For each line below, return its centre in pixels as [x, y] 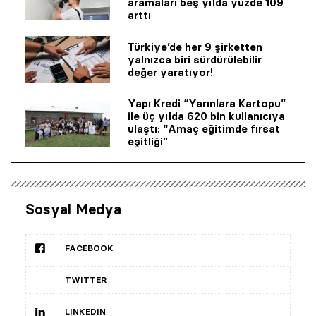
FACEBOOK [89, 248]
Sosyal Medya [73, 210]
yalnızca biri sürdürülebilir [195, 59]
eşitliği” [148, 142]
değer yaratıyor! [170, 72]
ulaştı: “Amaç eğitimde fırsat [204, 129]
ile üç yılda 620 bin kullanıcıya [206, 116]
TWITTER [86, 280]
